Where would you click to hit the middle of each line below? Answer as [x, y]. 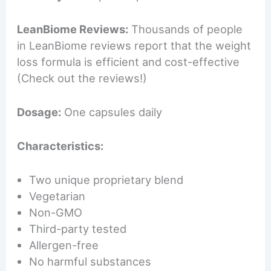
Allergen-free [64, 245]
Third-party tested [78, 229]
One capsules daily [112, 112]
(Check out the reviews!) [82, 78]
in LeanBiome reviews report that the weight [134, 45]
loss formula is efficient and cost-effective [129, 61]
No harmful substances [90, 262]
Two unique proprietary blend [106, 180]
